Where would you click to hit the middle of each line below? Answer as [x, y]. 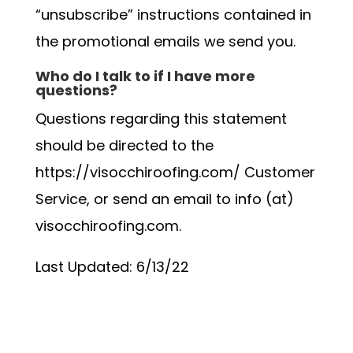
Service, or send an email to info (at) [164, 199]
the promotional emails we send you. [165, 41]
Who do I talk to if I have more [145, 76]
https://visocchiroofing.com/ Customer [175, 172]
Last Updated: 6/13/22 [112, 267]
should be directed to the [124, 145]
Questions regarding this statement [161, 119]
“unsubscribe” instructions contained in [173, 15]
